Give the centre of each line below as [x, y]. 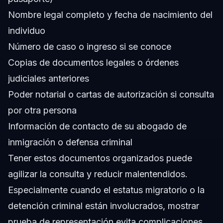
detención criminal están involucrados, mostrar [104, 206]
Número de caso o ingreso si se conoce [90, 47]
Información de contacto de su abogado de [97, 126]
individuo [27, 31]
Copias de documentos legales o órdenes [93, 63]
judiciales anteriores [49, 79]
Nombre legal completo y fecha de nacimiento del [110, 15]
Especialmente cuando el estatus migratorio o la [106, 190]
